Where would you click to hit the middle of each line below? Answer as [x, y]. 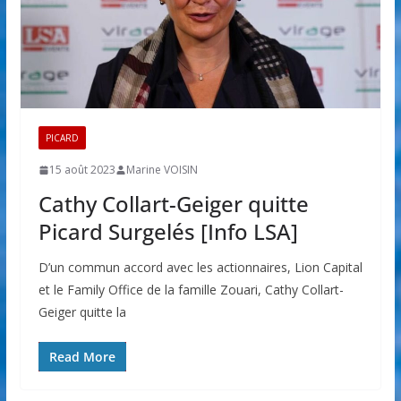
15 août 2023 [82, 170]
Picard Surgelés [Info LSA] [168, 232]
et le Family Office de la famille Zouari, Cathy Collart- [191, 290]
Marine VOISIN [162, 170]
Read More [82, 357]
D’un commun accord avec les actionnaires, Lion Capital [200, 268]
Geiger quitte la [82, 312]
